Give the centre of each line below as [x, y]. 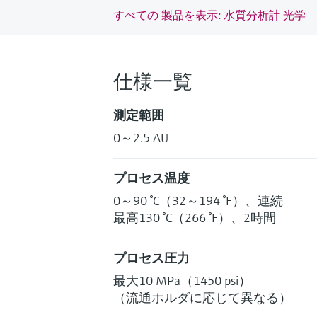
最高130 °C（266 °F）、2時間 [195, 217]
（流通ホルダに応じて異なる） [202, 297]
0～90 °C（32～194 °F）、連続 [198, 200]
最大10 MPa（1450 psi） [182, 280]
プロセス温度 [151, 178]
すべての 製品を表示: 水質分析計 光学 [209, 15]
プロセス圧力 [151, 258]
